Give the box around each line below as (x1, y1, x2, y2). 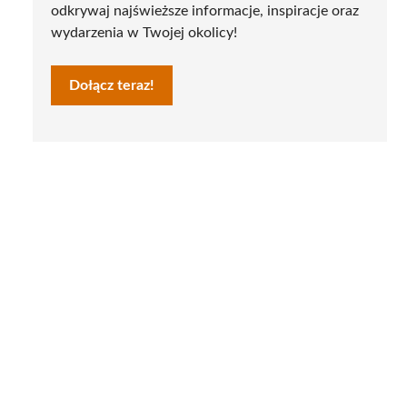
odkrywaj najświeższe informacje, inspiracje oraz (51, 3, 359, 18)
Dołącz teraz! (69, 77, 154, 93)
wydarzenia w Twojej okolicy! (51, 25, 237, 40)
